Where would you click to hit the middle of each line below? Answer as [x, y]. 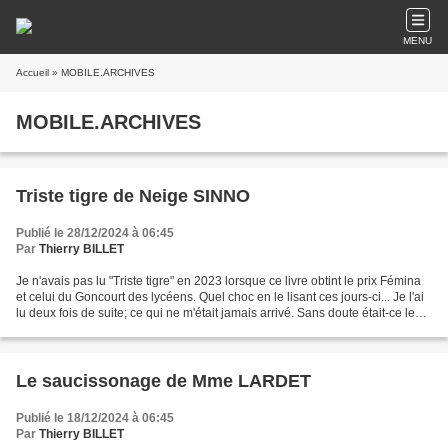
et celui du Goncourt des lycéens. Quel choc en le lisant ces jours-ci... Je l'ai [220, 297]
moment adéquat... [66, 329]
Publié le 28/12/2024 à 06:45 [95, 233]
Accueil [32, 72]
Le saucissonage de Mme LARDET [163, 381]
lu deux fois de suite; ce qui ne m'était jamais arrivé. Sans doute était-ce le [215, 313]
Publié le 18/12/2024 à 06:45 [95, 418]
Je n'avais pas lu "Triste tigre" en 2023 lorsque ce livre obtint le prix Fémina [218, 281]
